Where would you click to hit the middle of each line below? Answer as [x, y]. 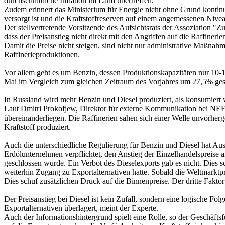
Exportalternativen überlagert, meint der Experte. [81, 208]
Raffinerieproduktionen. [42, 54]
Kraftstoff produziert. [37, 127]
